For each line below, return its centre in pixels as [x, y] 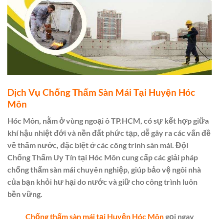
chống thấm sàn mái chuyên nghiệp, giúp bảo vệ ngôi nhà [104, 170]
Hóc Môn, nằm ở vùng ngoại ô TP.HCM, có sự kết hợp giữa [108, 121]
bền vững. [25, 194]
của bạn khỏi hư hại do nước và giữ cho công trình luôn [102, 182]
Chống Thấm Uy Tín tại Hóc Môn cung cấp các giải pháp [103, 157]
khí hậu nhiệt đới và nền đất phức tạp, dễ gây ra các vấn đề [109, 133]
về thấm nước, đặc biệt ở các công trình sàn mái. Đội [98, 145]
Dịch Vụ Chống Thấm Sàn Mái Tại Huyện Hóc [101, 92]
